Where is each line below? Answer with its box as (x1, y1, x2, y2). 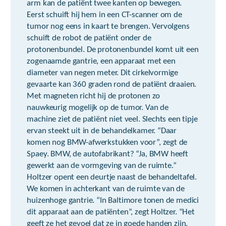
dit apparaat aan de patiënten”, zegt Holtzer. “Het (27, 208, 195, 216)
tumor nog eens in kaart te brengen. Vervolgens (27, 22, 190, 31)
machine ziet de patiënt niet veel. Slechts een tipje (27, 115, 198, 124)
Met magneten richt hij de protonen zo (27, 92, 160, 100)
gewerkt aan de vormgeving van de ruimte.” (27, 161, 177, 170)
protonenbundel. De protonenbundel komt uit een (27, 45, 199, 54)
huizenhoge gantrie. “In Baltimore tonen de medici (27, 196, 199, 205)
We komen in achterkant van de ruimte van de (27, 185, 185, 193)
